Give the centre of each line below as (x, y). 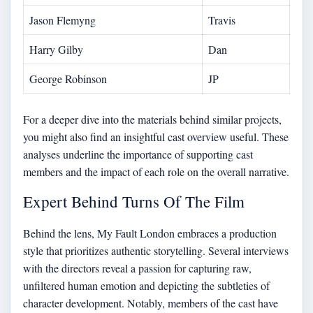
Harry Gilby (56, 49)
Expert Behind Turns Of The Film (134, 201)
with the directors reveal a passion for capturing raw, (137, 268)
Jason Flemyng (63, 20)
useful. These (258, 136)
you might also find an (73, 136)
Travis (222, 20)
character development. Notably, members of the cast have (151, 303)
